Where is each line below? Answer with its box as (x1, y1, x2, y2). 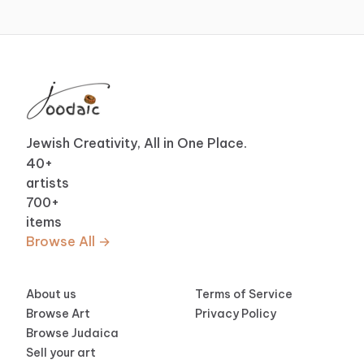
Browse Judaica (26, 326, 119, 340)
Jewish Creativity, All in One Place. (26, 135, 247, 151)
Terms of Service (195, 287, 292, 301)
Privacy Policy (195, 306, 276, 321)
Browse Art (26, 306, 90, 321)
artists (26, 175, 69, 191)
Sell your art (26, 345, 96, 360)
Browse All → (26, 233, 110, 249)
